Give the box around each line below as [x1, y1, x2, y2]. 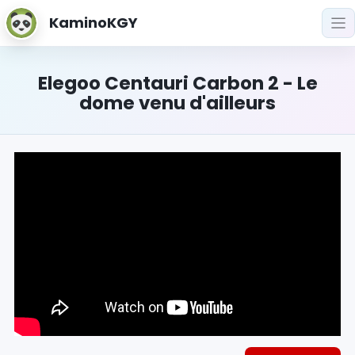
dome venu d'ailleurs [79, 90, 276, 116]
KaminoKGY [49, 13, 138, 32]
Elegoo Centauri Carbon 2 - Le [37, 71, 318, 96]
